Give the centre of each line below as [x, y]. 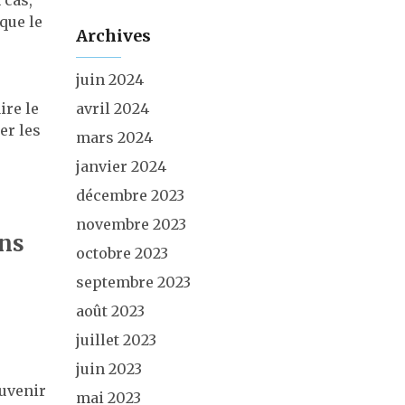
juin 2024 [109, 80]
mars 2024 [114, 137]
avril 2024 [112, 108]
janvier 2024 [121, 166]
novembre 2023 [131, 224]
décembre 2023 [130, 195]
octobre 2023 [122, 253]
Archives [113, 36]
